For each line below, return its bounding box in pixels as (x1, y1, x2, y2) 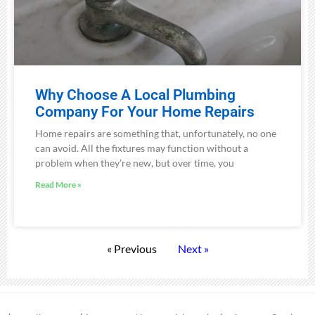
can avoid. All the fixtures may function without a (35, 141, 248, 154)
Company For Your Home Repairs (35, 103, 255, 120)
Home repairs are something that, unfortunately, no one (35, 127, 276, 139)
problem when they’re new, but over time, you (35, 156, 234, 169)
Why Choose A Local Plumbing (35, 86, 236, 103)
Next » (177, 241, 209, 255)
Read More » (35, 179, 82, 190)
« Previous (106, 241, 157, 255)
